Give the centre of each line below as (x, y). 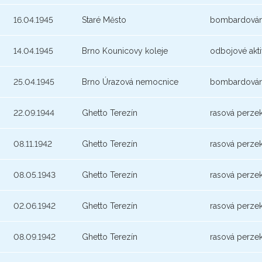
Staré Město (104, 20)
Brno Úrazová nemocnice (130, 82)
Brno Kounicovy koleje (125, 51)
